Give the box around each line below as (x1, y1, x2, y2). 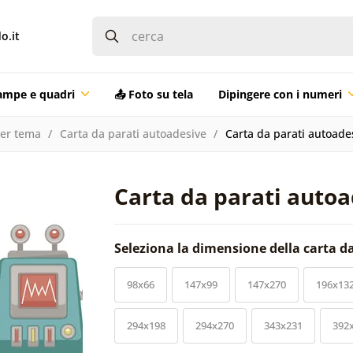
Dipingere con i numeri (217, 86, 342, 102)
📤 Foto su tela (113, 86, 193, 102)
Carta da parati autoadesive (59, 125, 206, 141)
